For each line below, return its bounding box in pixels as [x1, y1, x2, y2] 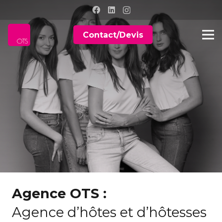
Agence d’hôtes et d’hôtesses [12, 204, 207, 221]
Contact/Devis [83, 30, 144, 40]
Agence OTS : [12, 185, 107, 202]
